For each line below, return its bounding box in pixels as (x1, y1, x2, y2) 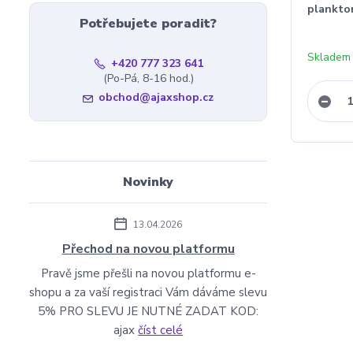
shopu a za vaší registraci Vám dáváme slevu (29, 284, 268, 300)
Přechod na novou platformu (61, 240, 235, 258)
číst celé (138, 322, 184, 338)
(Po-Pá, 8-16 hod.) (102, 71, 194, 86)
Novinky (123, 173, 174, 191)
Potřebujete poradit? (80, 15, 217, 32)
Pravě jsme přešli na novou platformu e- (40, 266, 256, 281)
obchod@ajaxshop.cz (98, 90, 214, 105)
